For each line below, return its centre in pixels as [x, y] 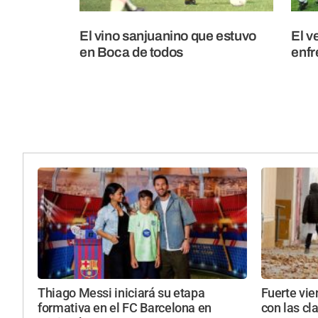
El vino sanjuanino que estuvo [168, 35]
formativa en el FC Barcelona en [125, 308]
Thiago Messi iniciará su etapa [121, 294]
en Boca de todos [131, 52]
